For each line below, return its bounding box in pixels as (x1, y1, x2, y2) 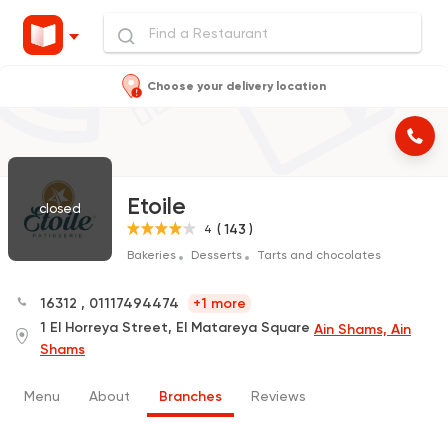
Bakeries (127, 248, 179, 263)
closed (39, 201, 81, 216)
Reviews (251, 388, 306, 405)
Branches (159, 388, 222, 406)
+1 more (193, 295, 246, 313)
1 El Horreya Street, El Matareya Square (40, 319, 310, 337)
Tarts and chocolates (257, 248, 381, 263)
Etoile (127, 192, 186, 220)
